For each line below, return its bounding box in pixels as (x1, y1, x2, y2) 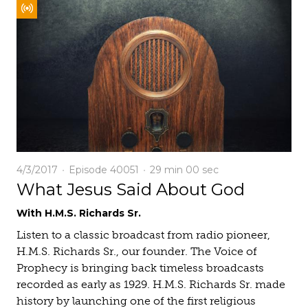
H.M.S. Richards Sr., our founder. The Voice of (16, 245, 257, 258)
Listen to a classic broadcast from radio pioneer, (16, 228, 270, 241)
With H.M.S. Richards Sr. (16, 207, 141, 219)
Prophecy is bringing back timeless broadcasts (16, 261, 264, 274)
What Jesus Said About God (16, 179, 245, 199)
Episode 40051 (66, 164, 139, 176)
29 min (150, 164, 186, 176)
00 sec (186, 164, 219, 176)
